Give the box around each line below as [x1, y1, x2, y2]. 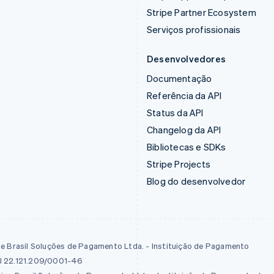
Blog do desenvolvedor [147, 175, 246, 187]
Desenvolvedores [147, 53, 226, 65]
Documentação [147, 72, 212, 84]
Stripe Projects [147, 158, 210, 170]
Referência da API [147, 89, 222, 102]
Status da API [147, 106, 204, 119]
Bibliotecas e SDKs [147, 141, 226, 153]
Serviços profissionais [147, 23, 241, 35]
